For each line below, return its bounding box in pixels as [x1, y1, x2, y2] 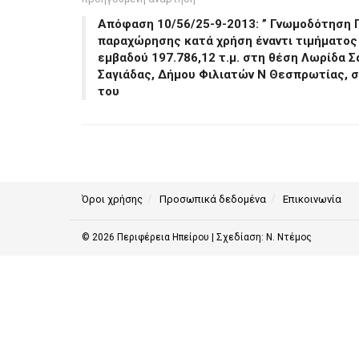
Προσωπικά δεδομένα [159, 192, 266, 205]
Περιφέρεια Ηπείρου [117, 231, 212, 243]
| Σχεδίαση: [212, 231, 266, 243]
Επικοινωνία [283, 192, 341, 205]
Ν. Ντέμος [266, 231, 312, 243]
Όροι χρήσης [82, 192, 143, 205]
